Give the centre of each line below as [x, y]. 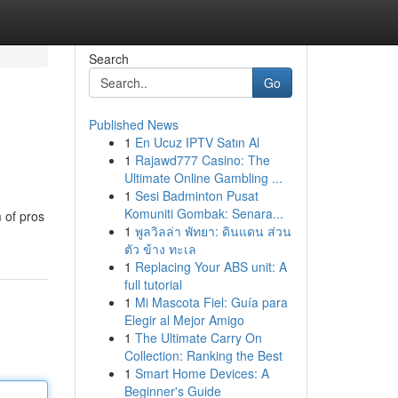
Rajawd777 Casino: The [202, 160]
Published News [133, 124]
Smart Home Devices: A [202, 373]
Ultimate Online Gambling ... [203, 178]
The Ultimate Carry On [198, 338]
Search [108, 59]
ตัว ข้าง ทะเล [160, 249]
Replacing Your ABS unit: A [211, 267]
